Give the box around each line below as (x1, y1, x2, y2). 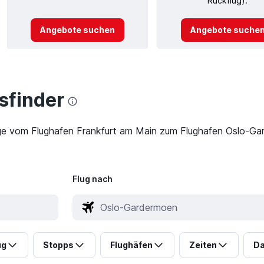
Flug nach (72, 174, 113, 184)
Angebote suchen (39, 24, 115, 35)
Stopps (42, 240, 74, 250)
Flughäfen (110, 240, 153, 250)
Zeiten (189, 240, 217, 250)
